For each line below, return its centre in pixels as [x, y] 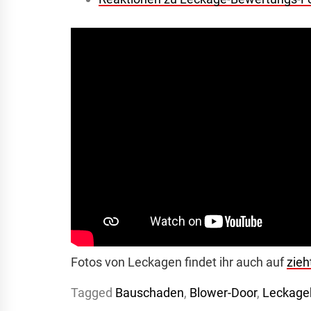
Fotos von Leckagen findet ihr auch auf [179, 262]
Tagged [93, 293]
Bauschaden [150, 293]
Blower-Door [223, 293]
